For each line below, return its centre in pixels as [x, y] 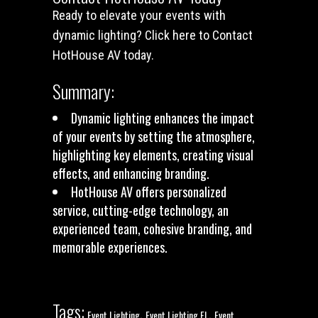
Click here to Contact [199, 35]
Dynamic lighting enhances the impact [163, 118]
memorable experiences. [110, 247]
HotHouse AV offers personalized [149, 192]
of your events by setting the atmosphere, [154, 136]
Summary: [83, 91]
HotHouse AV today [102, 55]
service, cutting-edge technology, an [141, 210]
